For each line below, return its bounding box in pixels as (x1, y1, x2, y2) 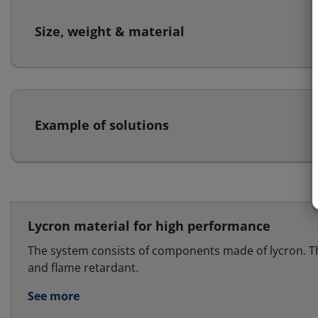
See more (28, 287, 79, 304)
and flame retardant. (28, 259, 138, 275)
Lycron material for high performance (28, 216, 270, 234)
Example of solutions (35, 116, 169, 134)
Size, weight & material (35, 22, 185, 40)
